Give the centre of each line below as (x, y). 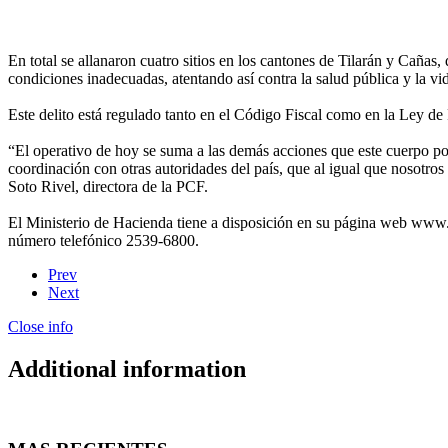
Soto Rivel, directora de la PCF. (112, 186)
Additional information (127, 368)
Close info (40, 326)
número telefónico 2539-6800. (103, 240)
